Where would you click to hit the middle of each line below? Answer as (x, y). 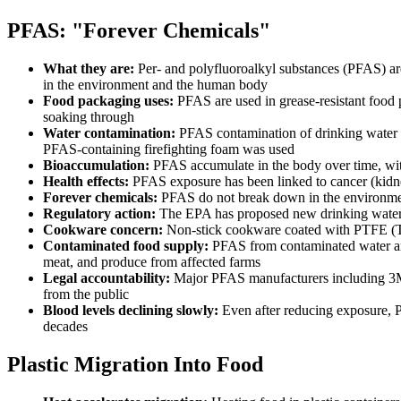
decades (65, 327)
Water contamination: (109, 133)
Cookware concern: (103, 230)
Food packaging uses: (108, 101)
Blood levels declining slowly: (131, 311)
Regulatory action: (99, 214)
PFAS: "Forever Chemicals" (139, 31)
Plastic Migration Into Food (135, 364)
